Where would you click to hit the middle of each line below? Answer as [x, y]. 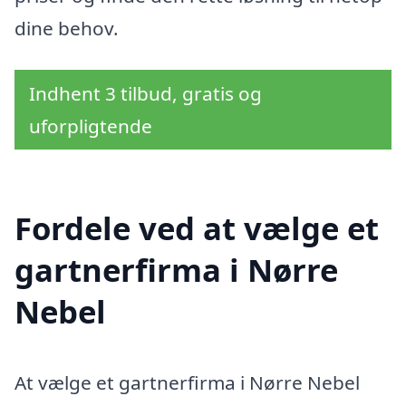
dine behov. [67, 29]
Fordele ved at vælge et [197, 228]
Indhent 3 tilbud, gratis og [145, 93]
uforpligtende [91, 126]
